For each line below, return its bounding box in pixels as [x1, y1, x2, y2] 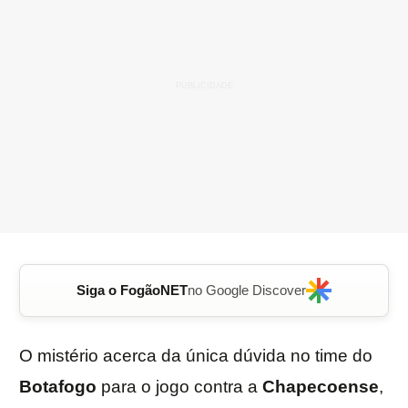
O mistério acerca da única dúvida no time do [19, 346, 372, 366]
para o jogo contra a [97, 377, 262, 397]
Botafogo [19, 377, 97, 397]
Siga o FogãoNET [76, 282, 188, 299]
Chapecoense [262, 377, 379, 397]
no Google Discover [188, 282, 306, 299]
